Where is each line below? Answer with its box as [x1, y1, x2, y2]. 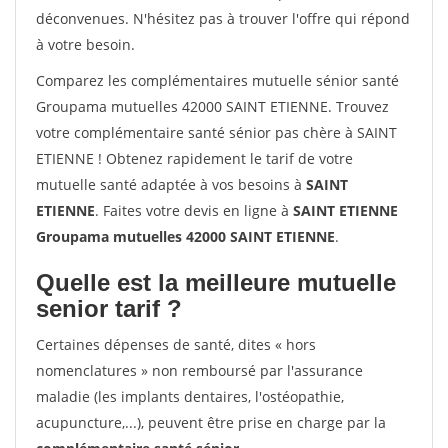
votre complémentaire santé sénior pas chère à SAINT [36, 123, 397, 142]
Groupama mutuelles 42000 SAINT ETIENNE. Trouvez [36, 97, 389, 116]
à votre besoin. [36, 35, 135, 54]
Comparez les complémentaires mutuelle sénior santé [36, 71, 399, 90]
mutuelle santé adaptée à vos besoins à [36, 175, 306, 194]
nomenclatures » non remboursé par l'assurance [36, 361, 363, 380]
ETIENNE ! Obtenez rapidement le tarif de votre [36, 149, 353, 168]
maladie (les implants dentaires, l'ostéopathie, [36, 387, 344, 406]
